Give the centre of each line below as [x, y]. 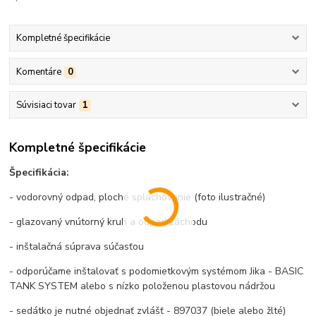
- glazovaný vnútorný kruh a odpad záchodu [109, 222]
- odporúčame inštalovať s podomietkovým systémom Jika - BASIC [157, 272]
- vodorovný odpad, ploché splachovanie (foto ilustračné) [138, 197]
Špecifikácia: [39, 173]
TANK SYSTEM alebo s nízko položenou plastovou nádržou [142, 286]
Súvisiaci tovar [46, 105]
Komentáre [38, 72]
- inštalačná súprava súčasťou [77, 247]
